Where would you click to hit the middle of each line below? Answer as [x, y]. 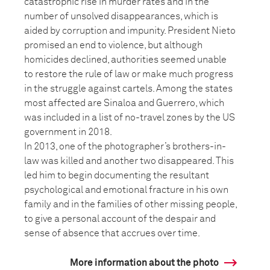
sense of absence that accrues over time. [112, 233]
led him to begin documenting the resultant [117, 175]
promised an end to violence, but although [113, 45]
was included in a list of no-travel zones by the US [130, 118]
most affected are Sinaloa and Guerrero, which [124, 103]
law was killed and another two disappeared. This [129, 161]
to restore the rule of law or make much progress [129, 74]
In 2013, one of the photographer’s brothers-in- [125, 146]
